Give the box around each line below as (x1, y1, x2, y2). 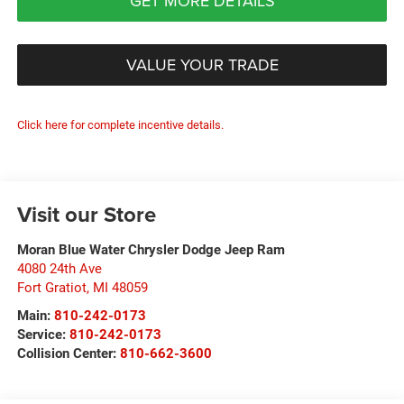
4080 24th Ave (16, 261, 102, 278)
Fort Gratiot (16, 280, 87, 297)
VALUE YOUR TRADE (125, 53, 279, 77)
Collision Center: (16, 345, 120, 363)
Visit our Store (16, 198, 156, 231)
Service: (16, 326, 69, 344)
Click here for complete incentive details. (16, 118, 224, 133)
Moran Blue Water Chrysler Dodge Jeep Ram (16, 242, 285, 259)
